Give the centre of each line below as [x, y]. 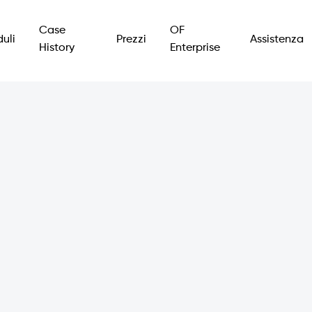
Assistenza [277, 39]
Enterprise [195, 48]
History [56, 48]
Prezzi [132, 39]
